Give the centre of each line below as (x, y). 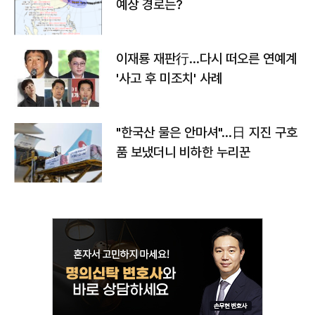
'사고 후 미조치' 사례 (169, 78)
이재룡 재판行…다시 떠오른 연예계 (206, 58)
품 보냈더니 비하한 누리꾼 (183, 152)
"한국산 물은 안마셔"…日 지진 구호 (207, 132)
